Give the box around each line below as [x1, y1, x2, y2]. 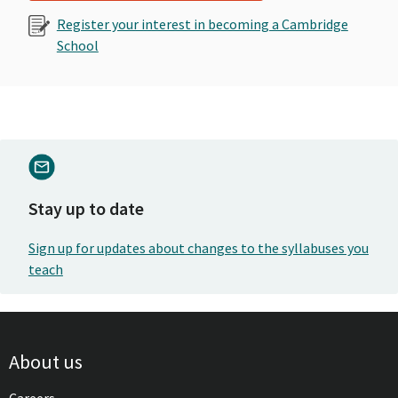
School [56, 36, 99, 55]
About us [9, 348, 83, 374]
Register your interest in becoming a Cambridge [56, 15, 348, 34]
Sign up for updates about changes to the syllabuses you [28, 238, 369, 257]
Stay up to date [28, 196, 144, 219]
